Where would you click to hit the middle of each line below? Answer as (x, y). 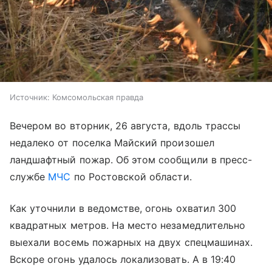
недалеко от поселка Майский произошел (112, 142)
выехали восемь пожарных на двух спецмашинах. (131, 242)
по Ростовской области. (131, 176)
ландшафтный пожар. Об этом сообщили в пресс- (131, 159)
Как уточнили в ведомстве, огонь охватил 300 (123, 208)
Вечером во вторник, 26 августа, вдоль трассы (125, 125)
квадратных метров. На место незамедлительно (128, 225)
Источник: (30, 97)
